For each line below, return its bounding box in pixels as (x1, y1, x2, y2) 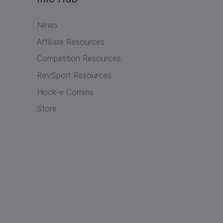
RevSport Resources (36, 70, 111, 81)
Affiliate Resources (36, 36, 105, 47)
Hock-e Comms (36, 87, 94, 97)
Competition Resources (36, 53, 121, 64)
